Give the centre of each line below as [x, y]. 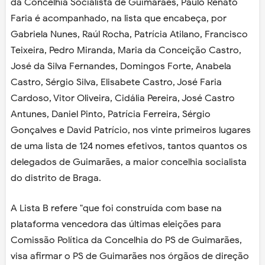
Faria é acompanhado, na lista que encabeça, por [119, 19]
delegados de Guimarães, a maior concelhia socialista [129, 162]
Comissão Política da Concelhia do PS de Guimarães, [126, 240]
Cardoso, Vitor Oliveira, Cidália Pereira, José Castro [123, 98]
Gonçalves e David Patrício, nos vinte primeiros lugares [131, 130]
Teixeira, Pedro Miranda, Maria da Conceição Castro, [126, 51]
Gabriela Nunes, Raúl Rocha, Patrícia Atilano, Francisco [129, 35]
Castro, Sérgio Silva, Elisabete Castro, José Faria [116, 83]
